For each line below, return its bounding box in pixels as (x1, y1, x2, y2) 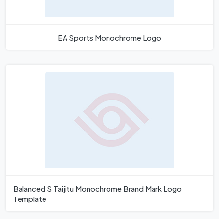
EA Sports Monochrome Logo (58, 33, 161, 43)
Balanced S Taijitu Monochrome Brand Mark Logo (13, 184, 182, 194)
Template (13, 194, 46, 204)
